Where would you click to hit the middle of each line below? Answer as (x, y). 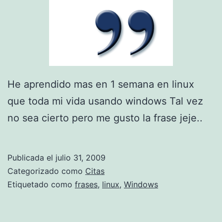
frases (86, 185)
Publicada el (31, 158)
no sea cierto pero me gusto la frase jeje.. (105, 118)
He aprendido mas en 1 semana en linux (101, 84)
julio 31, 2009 (81, 158)
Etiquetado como (41, 185)
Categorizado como (46, 171)
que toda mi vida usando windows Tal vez (105, 101)
